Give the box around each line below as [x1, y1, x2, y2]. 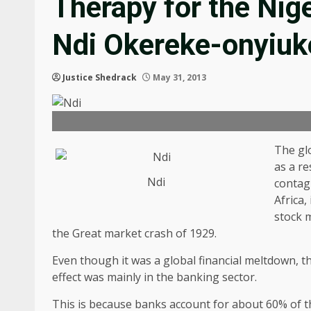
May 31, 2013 [151, 71, 206, 83]
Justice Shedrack [62, 71, 137, 83]
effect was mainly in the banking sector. [52, 269, 257, 285]
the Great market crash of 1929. [52, 225, 217, 241]
